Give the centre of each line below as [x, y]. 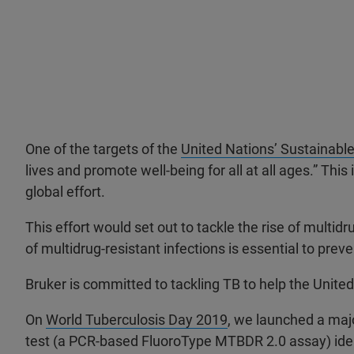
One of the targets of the [103, 149]
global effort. [65, 192]
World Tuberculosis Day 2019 [137, 320]
